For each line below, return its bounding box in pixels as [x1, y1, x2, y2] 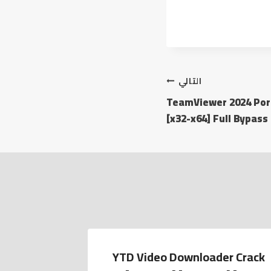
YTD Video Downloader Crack [112, 245, 265, 268]
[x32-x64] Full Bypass [166, 108, 268, 128]
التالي [178, 73, 202, 90]
